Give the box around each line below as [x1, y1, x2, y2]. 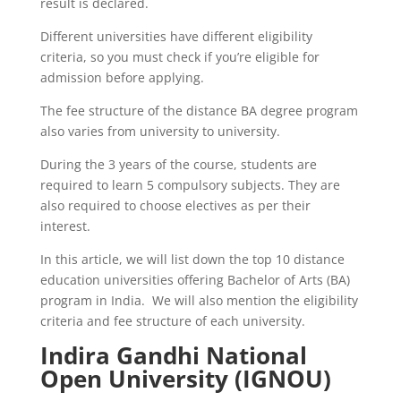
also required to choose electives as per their [39, 196, 311, 214]
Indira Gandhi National [39, 338, 307, 371]
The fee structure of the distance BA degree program [39, 101, 358, 119]
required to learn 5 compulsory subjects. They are [39, 175, 340, 193]
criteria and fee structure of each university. [39, 311, 305, 329]
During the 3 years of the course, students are [39, 155, 317, 173]
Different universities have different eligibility [39, 27, 312, 45]
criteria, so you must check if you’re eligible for [39, 47, 320, 65]
